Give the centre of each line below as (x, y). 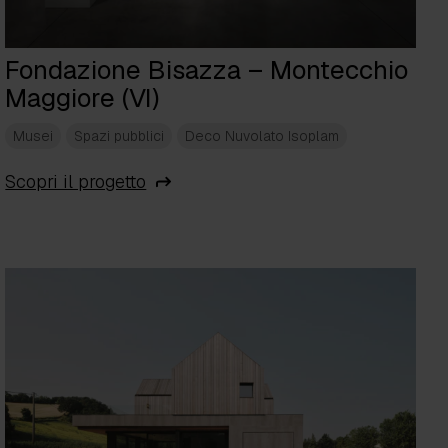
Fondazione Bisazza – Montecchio (207, 70)
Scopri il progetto (76, 182)
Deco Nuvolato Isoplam (262, 136)
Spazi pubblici (119, 136)
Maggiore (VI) (82, 98)
